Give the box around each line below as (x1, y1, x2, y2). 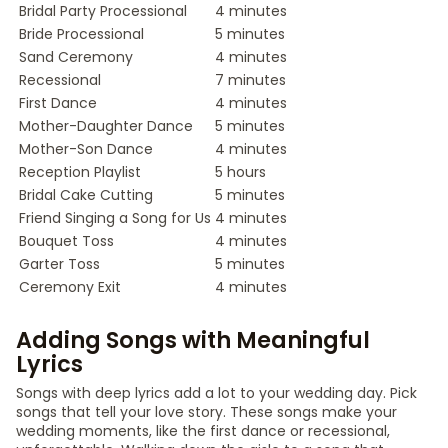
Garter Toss (19, 254, 100, 274)
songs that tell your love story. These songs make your (16, 402, 397, 422)
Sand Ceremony (19, 47, 133, 67)
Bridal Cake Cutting (19, 185, 153, 205)
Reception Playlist (19, 162, 141, 182)
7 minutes (215, 70, 286, 90)
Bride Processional (19, 24, 144, 44)
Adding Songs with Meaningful (16, 324, 370, 356)
